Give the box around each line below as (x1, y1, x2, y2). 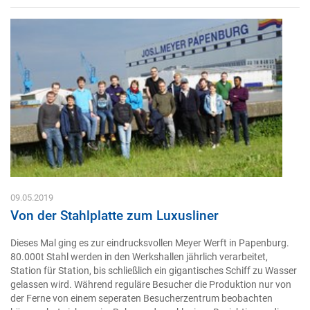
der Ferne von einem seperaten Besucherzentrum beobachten (10, 292, 273, 304)
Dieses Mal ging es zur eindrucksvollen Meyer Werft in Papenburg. (10, 237, 289, 249)
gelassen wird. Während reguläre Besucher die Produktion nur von (10, 278, 291, 291)
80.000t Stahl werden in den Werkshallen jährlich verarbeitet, (10, 250, 268, 263)
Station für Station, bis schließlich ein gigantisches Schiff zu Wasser (10, 264, 297, 277)
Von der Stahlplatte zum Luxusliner (10, 208, 219, 224)
